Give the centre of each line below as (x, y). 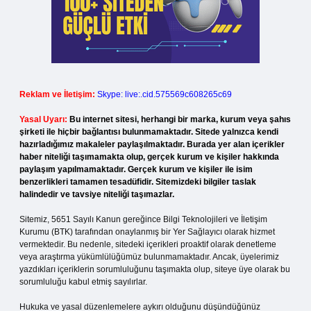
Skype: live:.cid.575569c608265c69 (165, 94)
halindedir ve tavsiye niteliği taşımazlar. (97, 194)
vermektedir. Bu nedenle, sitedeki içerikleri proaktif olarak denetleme (148, 244)
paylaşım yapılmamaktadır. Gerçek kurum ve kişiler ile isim (136, 169)
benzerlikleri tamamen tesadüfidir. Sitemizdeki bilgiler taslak (138, 182)
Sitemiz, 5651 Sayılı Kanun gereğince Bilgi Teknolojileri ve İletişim (143, 219)
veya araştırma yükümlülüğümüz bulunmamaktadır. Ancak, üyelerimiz (149, 257)
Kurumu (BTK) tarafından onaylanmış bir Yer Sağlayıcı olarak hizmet (147, 232)
